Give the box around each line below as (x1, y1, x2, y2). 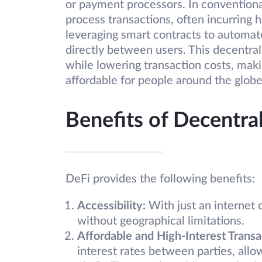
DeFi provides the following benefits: (65, 173, 255, 185)
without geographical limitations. (77, 215, 244, 227)
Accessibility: (77, 200, 146, 212)
